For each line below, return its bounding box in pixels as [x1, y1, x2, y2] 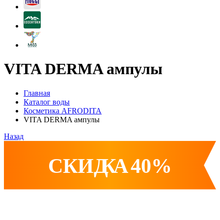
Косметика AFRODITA [24, 106, 102, 115]
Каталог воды [24, 97, 70, 106]
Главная [24, 88, 50, 97]
